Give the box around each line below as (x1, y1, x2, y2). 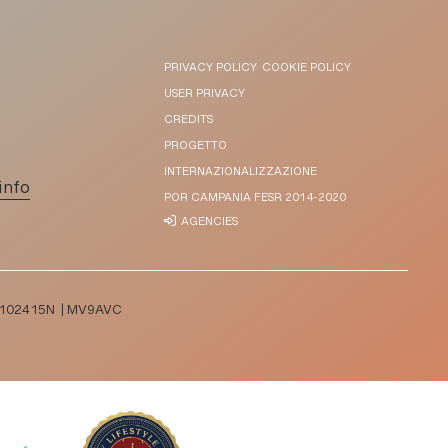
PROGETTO (163, 139, 227, 153)
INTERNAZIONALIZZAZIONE (163, 165, 317, 179)
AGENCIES (180, 215, 238, 229)
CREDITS (163, 113, 213, 127)
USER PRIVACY (163, 87, 245, 101)
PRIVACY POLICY (163, 61, 257, 75)
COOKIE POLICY (261, 61, 351, 75)
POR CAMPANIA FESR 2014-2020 (163, 191, 346, 205)
